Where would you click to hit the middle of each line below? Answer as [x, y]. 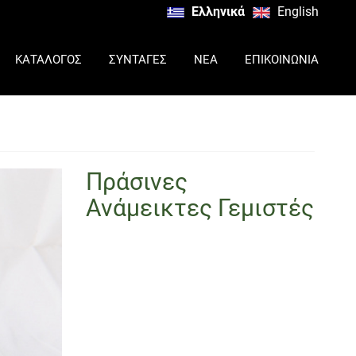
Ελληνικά [218, 12]
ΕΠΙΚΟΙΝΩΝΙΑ [282, 60]
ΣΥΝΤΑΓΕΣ [138, 60]
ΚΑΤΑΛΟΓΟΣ [48, 60]
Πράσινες [136, 182]
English [298, 12]
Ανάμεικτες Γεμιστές [199, 208]
